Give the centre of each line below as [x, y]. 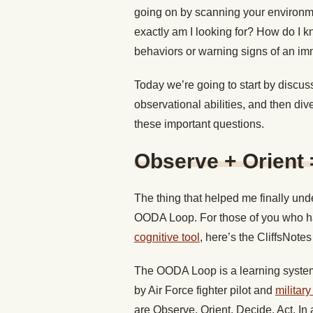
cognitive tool [167, 237]
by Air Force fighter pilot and [205, 290]
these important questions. [199, 124]
